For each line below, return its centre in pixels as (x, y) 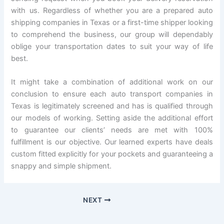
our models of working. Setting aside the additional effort (112, 118)
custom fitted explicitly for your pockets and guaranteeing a (112, 154)
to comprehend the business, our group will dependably (112, 34)
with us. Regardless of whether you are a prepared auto (112, 10)
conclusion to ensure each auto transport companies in (112, 94)
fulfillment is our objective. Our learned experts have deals (112, 142)
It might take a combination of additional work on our (112, 82)
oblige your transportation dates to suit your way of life (112, 46)
